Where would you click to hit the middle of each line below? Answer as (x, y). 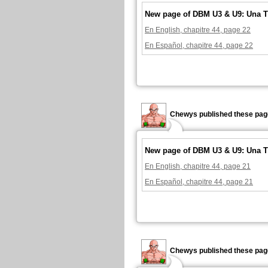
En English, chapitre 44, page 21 (198, 166)
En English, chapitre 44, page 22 (198, 30)
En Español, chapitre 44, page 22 (199, 45)
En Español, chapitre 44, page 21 (199, 182)
